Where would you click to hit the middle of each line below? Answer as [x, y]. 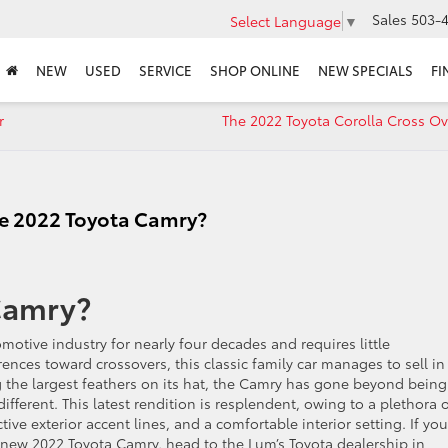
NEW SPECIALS [365, 70]
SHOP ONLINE [255, 70]
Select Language [285, 20]
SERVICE [165, 70]
